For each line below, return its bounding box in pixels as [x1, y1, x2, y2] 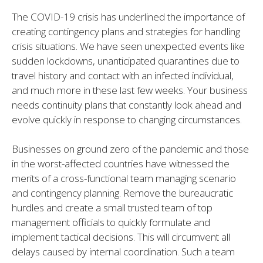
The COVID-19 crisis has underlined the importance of [12, 9, 245, 23]
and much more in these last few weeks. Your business [12, 83, 248, 97]
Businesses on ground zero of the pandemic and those [12, 142, 249, 156]
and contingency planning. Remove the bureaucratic [12, 186, 233, 200]
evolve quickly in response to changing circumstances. [12, 112, 242, 126]
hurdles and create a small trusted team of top [12, 201, 213, 215]
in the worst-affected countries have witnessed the [12, 157, 230, 171]
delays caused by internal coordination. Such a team [12, 245, 235, 259]
